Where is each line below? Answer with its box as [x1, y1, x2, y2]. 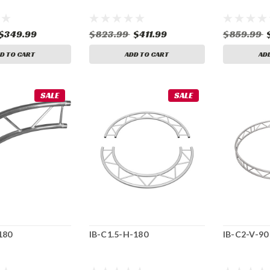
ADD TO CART [125, 49, 169, 59]
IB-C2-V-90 [222, 228, 269, 239]
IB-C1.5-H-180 [89, 228, 148, 239]
